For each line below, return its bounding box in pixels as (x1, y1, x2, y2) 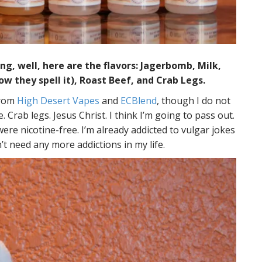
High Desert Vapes (17, 94, 99, 107)
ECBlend (120, 94, 157, 107)
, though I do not (157, 94, 230, 107)
